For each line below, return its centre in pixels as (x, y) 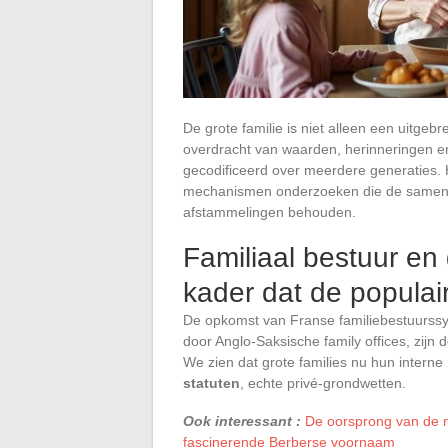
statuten (211, 382)
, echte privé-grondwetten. (323, 382)
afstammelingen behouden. (269, 211)
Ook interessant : (242, 420)
